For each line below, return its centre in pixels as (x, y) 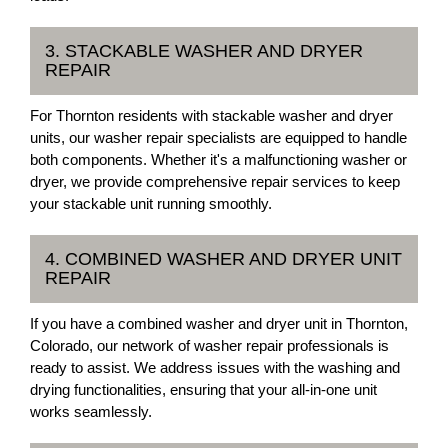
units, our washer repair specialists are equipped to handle (218, 137)
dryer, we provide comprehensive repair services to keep (215, 181)
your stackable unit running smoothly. (151, 203)
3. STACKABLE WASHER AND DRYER (204, 51)
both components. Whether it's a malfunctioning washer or (218, 159)
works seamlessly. (91, 411)
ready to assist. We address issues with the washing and (215, 367)
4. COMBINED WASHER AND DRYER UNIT (223, 259)
